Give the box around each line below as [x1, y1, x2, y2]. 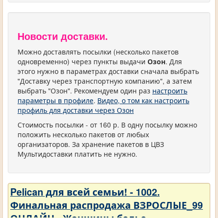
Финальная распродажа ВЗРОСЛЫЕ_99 [10, 198, 203, 212]
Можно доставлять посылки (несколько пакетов [18, 47, 179, 56]
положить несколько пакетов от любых [18, 129, 149, 139]
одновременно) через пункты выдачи [18, 56, 147, 66]
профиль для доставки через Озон [18, 105, 134, 115]
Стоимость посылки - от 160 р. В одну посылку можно [18, 120, 197, 129]
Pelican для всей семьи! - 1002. [10, 185, 160, 199]
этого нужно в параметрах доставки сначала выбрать [18, 66, 199, 76]
